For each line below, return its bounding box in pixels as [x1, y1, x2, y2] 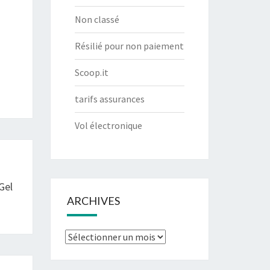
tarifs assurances [74, 93, 145, 105]
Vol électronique [74, 119, 142, 131]
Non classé [74, 13, 119, 25]
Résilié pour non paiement [74, 40, 184, 52]
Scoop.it [74, 66, 108, 78]
